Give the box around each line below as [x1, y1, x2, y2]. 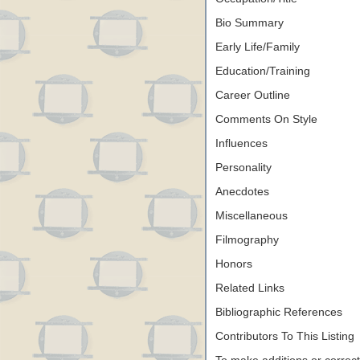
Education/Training [215, 65, 310, 77]
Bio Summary [215, 17, 284, 29]
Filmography [215, 234, 279, 246]
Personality [215, 162, 272, 174]
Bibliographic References [215, 306, 342, 318]
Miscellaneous [215, 210, 288, 222]
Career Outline [215, 89, 290, 101]
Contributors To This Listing [215, 330, 354, 342]
